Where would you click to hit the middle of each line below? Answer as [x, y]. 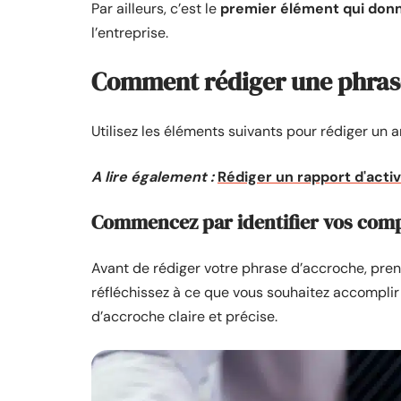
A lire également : [153, 177]
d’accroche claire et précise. [184, 316]
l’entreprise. [130, 33]
